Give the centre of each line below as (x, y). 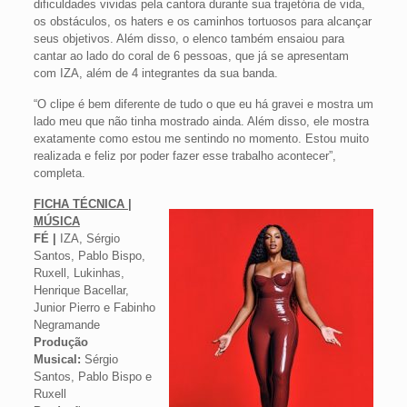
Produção (60, 342)
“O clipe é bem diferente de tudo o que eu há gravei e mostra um (203, 104)
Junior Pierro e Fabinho (94, 308)
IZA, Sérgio (89, 238)
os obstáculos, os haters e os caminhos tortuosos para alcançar (202, 21)
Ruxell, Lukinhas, (79, 273)
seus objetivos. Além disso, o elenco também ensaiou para (189, 39)
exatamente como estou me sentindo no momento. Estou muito (201, 139)
